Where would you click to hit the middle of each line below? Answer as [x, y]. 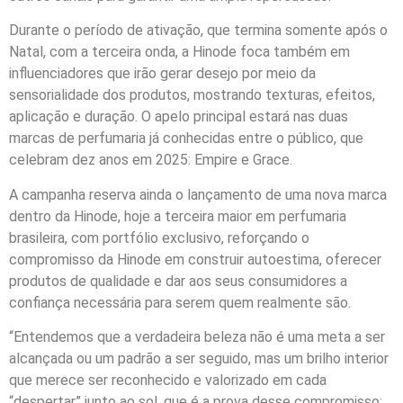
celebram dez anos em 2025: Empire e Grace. [151, 160]
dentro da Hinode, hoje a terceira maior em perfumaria [178, 216]
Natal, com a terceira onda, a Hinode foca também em [179, 52]
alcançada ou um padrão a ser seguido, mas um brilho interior [199, 358]
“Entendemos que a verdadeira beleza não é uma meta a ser [197, 336]
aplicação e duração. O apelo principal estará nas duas [179, 117]
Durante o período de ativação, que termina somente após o [198, 31]
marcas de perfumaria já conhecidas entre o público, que [186, 139]
